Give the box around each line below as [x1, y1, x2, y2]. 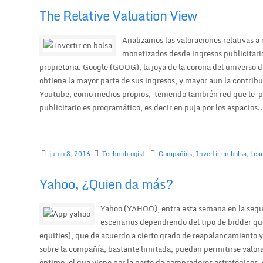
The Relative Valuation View [39, 5, 197, 26]
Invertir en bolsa [195, 148, 247, 159]
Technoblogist [102, 148, 146, 159]
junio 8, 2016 [49, 148, 91, 159]
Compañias [159, 148, 193, 159]
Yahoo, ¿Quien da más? [39, 174, 173, 195]
